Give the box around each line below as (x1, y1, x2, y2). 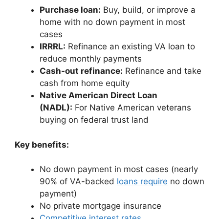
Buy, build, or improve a (101, 5, 196, 15)
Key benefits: (15, 139, 69, 150)
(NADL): (40, 103, 72, 112)
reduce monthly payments (40, 54, 144, 64)
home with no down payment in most (40, 17, 185, 27)
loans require (117, 176, 168, 186)
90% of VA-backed (40, 176, 117, 186)
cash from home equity (40, 78, 132, 88)
